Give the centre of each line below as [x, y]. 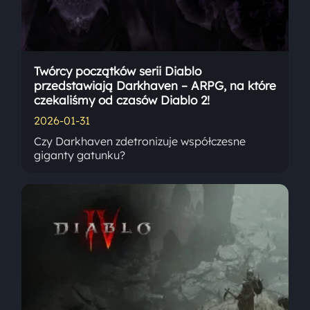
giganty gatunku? [80, 155]
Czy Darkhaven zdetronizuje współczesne [140, 142]
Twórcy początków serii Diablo [118, 71]
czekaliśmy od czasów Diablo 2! [122, 100]
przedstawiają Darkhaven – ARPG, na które [155, 86]
